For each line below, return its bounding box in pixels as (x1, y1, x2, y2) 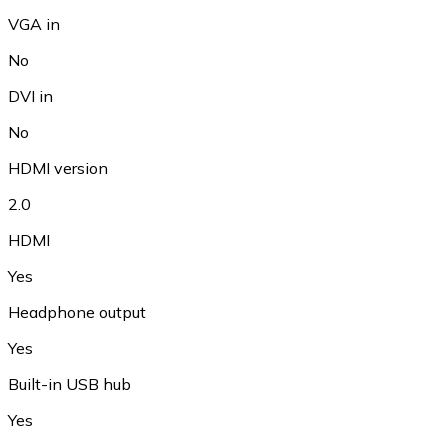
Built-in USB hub (8, 373, 131, 394)
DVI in (8, 85, 53, 106)
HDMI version (8, 157, 108, 178)
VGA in (8, 13, 60, 34)
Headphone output (8, 301, 146, 322)
